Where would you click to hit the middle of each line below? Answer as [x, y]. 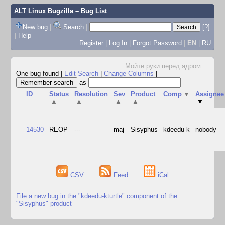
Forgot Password [157, 43]
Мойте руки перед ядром [164, 66]
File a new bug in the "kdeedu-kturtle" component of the [97, 196]
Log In [118, 43]
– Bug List [90, 11]
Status [59, 94]
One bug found [38, 74]
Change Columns [129, 74]
